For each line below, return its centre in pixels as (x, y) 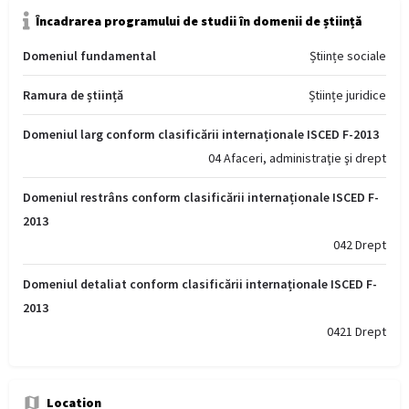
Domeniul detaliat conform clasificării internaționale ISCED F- (200, 284)
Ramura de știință (73, 95)
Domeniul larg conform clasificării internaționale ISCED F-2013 (201, 135)
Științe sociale (348, 56)
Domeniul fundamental (89, 56)
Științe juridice (347, 95)
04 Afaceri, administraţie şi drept (297, 158)
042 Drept (360, 245)
